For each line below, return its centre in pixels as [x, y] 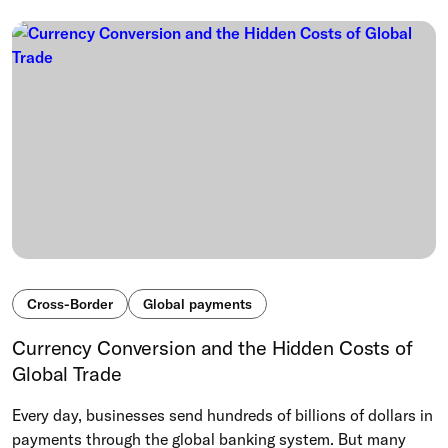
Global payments [197, 304]
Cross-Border [70, 304]
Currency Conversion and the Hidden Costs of [212, 348]
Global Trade [67, 374]
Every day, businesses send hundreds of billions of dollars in [222, 415]
